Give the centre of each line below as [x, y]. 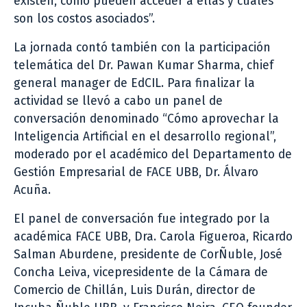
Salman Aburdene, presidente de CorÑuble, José [148, 254]
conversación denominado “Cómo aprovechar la [146, 119]
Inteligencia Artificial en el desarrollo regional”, [145, 136]
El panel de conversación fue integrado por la [142, 219]
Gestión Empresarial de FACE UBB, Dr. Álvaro [136, 172]
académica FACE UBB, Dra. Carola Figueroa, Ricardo [153, 236]
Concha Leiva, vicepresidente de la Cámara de [141, 272]
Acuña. [32, 190]
